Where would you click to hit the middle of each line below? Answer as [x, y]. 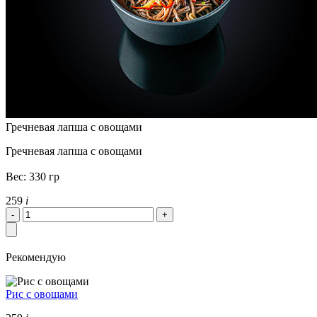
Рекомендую [36, 257]
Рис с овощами [42, 294]
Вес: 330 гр [33, 176]
